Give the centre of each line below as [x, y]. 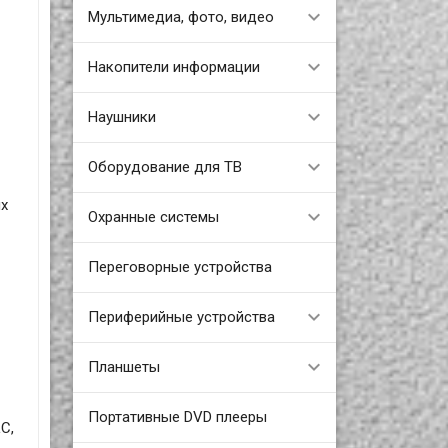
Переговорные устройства [179, 266]
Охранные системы [153, 216]
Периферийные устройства [181, 316]
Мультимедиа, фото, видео [180, 16]
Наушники [121, 116]
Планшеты [123, 366]
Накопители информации [173, 66]
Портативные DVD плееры [177, 416]
